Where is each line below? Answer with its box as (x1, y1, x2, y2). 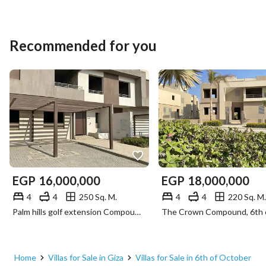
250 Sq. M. (79, 191, 117, 202)
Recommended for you (9, 37, 157, 54)
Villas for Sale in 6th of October (135, 252, 251, 262)
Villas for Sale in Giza (48, 252, 123, 262)
